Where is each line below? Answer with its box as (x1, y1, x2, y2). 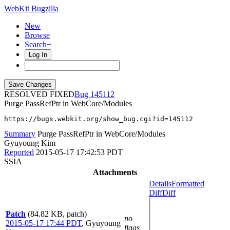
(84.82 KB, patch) (28, 209, 87, 218)
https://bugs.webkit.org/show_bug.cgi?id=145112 (4, 115, 193, 123)
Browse (25, 31, 50, 40)
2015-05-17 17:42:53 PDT (36, 148, 123, 157)
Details (149, 179, 171, 188)
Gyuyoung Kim (4, 139, 55, 147)
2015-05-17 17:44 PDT (6, 219, 82, 227)
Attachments (93, 168, 137, 177)
